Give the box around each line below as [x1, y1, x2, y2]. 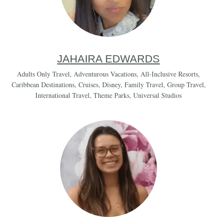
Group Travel [167, 80, 204, 89]
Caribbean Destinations [11, 80, 75, 89]
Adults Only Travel [17, 69, 70, 78]
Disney [102, 80, 121, 89]
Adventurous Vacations [74, 69, 137, 78]
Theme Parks [93, 91, 129, 100]
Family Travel [124, 80, 163, 89]
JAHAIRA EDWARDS [57, 53, 160, 65]
